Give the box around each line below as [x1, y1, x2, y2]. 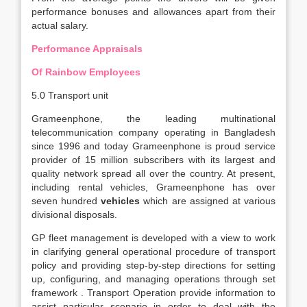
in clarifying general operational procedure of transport [32, 246, 275, 257]
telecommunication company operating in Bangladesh [32, 127, 275, 138]
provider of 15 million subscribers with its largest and [32, 154, 275, 165]
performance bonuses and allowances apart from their [32, 6, 275, 17]
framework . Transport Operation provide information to [32, 287, 275, 298]
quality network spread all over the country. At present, [32, 168, 275, 179]
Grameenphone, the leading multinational [32, 113, 275, 124]
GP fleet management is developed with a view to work [32, 232, 275, 243]
